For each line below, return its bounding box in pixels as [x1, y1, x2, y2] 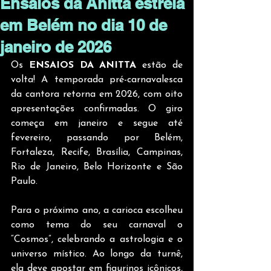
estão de [142, 60, 183, 70]
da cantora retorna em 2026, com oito [11, 90, 183, 99]
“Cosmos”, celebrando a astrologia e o [11, 235, 183, 244]
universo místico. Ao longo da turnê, [11, 249, 183, 259]
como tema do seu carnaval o [11, 220, 183, 230]
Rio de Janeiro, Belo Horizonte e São [11, 162, 183, 172]
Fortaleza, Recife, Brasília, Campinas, [11, 148, 183, 157]
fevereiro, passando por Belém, [11, 133, 183, 143]
